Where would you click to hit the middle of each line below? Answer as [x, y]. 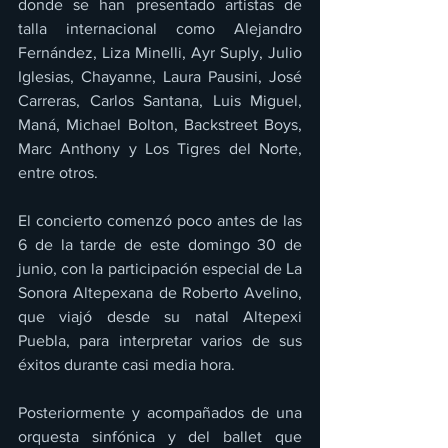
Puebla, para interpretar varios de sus [160, 340]
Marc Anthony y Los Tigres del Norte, [160, 148]
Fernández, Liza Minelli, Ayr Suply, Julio [160, 52]
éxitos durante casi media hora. [126, 364]
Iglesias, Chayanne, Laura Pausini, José [160, 76]
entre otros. [58, 172]
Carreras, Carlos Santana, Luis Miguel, [160, 100]
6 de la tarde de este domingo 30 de [160, 244]
